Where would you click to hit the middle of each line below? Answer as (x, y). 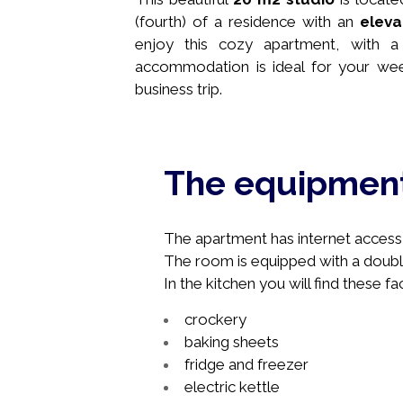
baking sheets (232, 342)
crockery (215, 319)
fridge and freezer (246, 364)
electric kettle (232, 387)
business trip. (179, 89)
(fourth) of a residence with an (247, 21)
